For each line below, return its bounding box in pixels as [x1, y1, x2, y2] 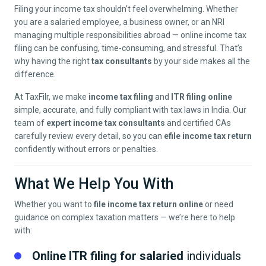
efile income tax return [164, 131, 252, 141]
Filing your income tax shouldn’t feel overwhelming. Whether [14, 4, 238, 14]
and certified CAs [165, 118, 231, 128]
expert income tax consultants [46, 118, 165, 128]
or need [203, 199, 233, 210]
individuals [183, 249, 241, 264]
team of [14, 118, 46, 128]
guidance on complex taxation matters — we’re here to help [14, 213, 235, 223]
